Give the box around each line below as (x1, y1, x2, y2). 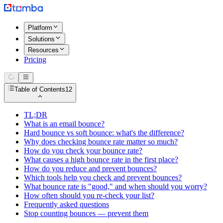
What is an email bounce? (24, 119, 105, 128)
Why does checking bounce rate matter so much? (24, 137, 178, 146)
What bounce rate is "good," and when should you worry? (24, 182, 207, 191)
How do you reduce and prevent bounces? (24, 164, 157, 173)
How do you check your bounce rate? (24, 146, 142, 155)
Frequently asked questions (24, 200, 109, 209)
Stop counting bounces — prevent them (24, 209, 148, 218)
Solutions (28, 35, 55, 43)
